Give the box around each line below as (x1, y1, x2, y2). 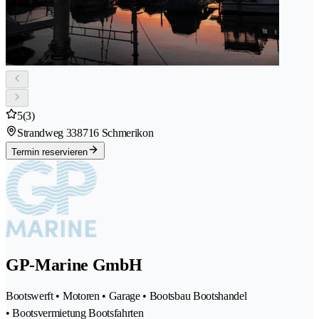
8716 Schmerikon (77, 127, 154, 140)
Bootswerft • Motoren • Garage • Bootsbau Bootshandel (6, 290, 247, 303)
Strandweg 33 (17, 127, 78, 140)
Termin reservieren (11, 147, 88, 158)
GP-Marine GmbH (6, 256, 142, 275)
